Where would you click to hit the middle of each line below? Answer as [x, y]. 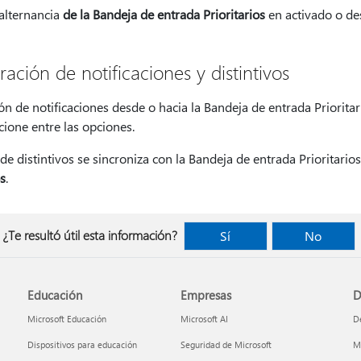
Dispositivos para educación [83, 344]
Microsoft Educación [67, 319]
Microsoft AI [204, 319]
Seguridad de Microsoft [226, 344]
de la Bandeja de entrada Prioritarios [164, 14]
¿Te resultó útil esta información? [89, 235]
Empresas [205, 295]
